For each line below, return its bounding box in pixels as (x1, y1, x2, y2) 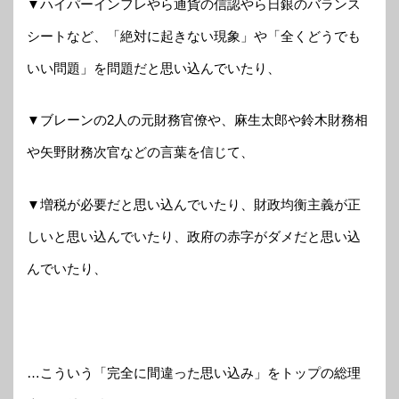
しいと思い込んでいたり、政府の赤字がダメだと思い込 (27, 228, 361, 244)
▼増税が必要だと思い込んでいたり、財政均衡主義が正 (27, 196, 361, 212)
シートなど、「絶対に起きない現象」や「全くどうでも (27, 28, 361, 44)
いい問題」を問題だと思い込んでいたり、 (27, 60, 281, 76)
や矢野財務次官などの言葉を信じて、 (27, 144, 254, 160)
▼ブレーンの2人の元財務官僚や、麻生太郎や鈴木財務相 (27, 112, 368, 128)
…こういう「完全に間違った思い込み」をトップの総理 (27, 364, 361, 380)
